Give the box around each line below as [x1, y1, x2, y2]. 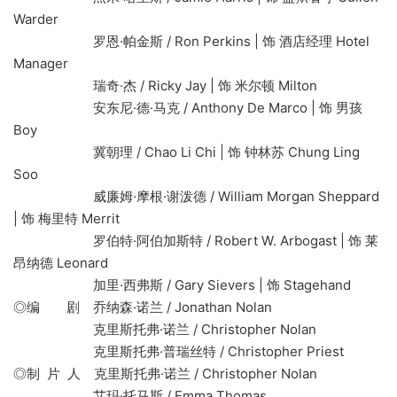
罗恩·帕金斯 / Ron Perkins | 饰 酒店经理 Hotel [13, 33, 370, 51]
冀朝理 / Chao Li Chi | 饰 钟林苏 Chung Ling [13, 144, 360, 161]
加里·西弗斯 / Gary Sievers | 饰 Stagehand [13, 276, 351, 294]
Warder [13, 11, 58, 28]
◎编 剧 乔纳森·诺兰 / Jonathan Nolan [13, 299, 272, 316]
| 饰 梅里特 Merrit [13, 210, 120, 228]
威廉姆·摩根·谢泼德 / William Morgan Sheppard [13, 188, 379, 206]
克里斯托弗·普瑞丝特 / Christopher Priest [13, 343, 344, 361]
